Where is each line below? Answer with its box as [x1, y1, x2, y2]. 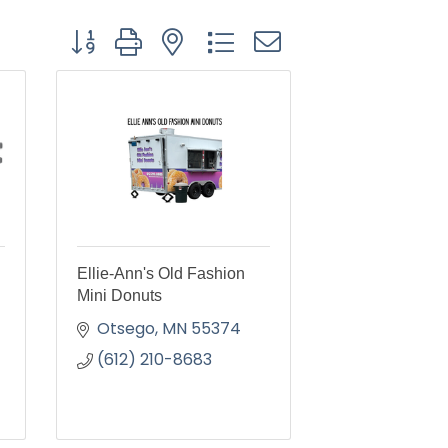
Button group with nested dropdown [60, 22, 345, 45]
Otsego [97, 317, 155, 340]
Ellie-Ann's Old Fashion [77, 265, 245, 282]
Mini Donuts [77, 287, 162, 304]
